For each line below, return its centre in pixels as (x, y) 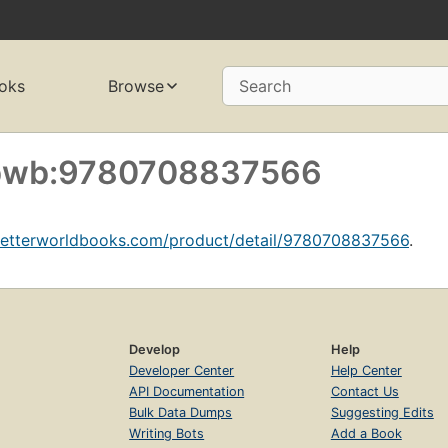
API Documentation (187, 391)
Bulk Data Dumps (181, 412)
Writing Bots (167, 433)
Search (264, 86)
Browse (135, 86)
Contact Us (364, 391)
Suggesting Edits (382, 412)
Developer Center (182, 370)
